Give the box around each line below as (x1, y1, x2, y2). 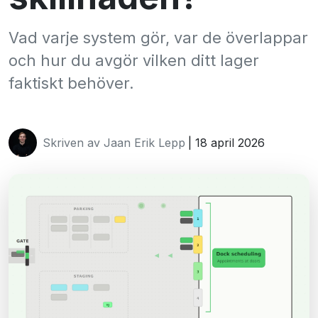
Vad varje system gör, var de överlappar (9, 28, 308, 47)
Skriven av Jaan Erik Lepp (43, 136, 185, 150)
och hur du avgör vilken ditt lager (9, 51, 259, 70)
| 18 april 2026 (188, 136, 265, 150)
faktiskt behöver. (9, 74, 134, 92)
